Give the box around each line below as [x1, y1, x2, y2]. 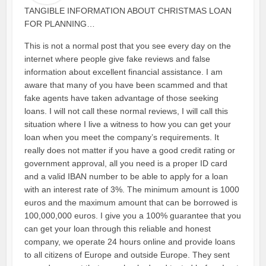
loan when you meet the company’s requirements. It [24, 132, 220, 142]
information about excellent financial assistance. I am [24, 67, 223, 77]
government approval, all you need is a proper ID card [24, 159, 228, 169]
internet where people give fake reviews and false [24, 54, 211, 64]
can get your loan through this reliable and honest [24, 224, 211, 234]
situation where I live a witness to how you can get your [24, 119, 232, 129]
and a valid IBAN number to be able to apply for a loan [24, 172, 229, 182]
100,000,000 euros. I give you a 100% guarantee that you [24, 211, 242, 221]
